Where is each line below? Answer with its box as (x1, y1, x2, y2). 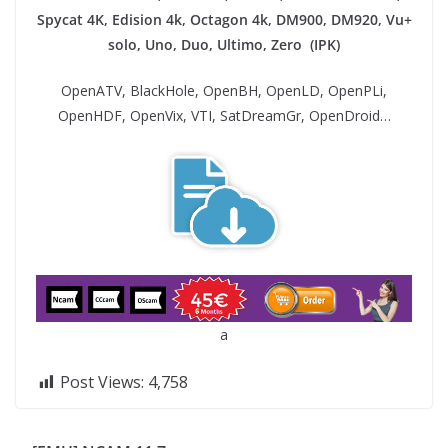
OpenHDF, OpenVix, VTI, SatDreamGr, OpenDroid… (57, 106, 391, 126)
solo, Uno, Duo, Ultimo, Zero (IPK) (108, 35, 340, 55)
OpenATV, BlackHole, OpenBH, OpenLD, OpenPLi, (61, 81, 387, 101)
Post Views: (60, 370, 144, 393)
